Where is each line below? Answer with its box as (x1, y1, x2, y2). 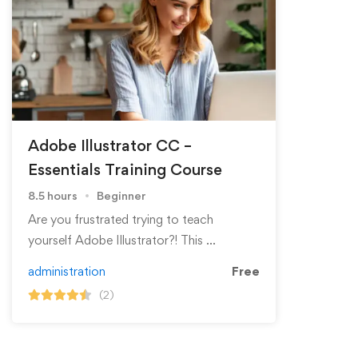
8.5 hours (28, 188, 78, 202)
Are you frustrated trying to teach (28, 211, 213, 227)
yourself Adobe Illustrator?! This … (28, 232, 216, 248)
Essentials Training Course (28, 159, 222, 179)
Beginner (97, 188, 146, 202)
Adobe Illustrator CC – (28, 135, 192, 155)
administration (28, 263, 105, 279)
